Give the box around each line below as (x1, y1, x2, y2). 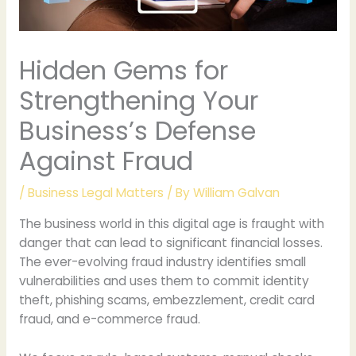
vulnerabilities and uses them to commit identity (18, 272, 309, 289)
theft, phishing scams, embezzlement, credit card (18, 291, 315, 308)
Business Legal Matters (27, 184, 164, 202)
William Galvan (192, 184, 280, 202)
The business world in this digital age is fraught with (18, 215, 324, 232)
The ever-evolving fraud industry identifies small (18, 253, 306, 270)
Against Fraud (18, 143, 193, 180)
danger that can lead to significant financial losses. (18, 234, 323, 251)
